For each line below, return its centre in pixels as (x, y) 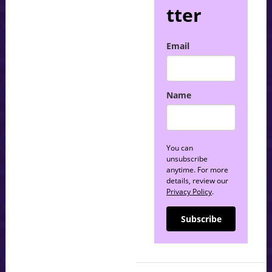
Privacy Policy (189, 192)
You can (180, 148)
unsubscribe (187, 159)
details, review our (198, 181)
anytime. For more (198, 170)
